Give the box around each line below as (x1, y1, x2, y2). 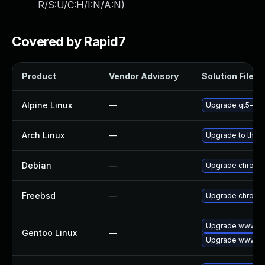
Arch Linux (22, 130, 64, 140)
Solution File (202, 71, 254, 81)
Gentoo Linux (22, 228, 77, 238)
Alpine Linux (22, 100, 72, 110)
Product (22, 71, 56, 81)
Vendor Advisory (109, 71, 179, 81)
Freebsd (22, 190, 56, 201)
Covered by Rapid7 (12, 34, 126, 49)
